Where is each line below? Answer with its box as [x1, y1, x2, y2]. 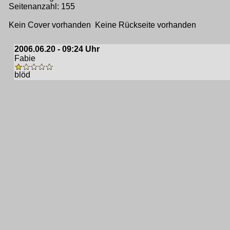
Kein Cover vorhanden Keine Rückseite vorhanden [9, 20, 196, 29]
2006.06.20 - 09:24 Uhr [14, 44, 100, 53]
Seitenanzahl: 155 [9, 2, 75, 11]
